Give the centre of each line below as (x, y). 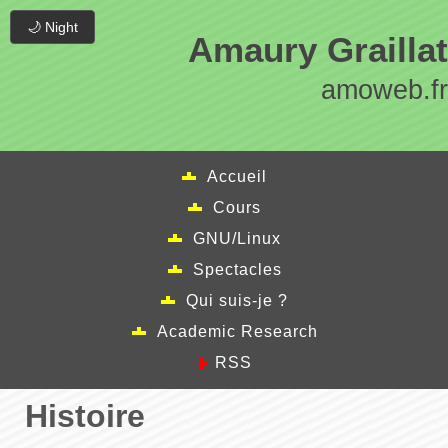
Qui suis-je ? (237, 300)
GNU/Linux (237, 238)
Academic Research (237, 331)
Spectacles (237, 269)
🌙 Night (52, 27)
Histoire (85, 416)
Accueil (237, 176)
